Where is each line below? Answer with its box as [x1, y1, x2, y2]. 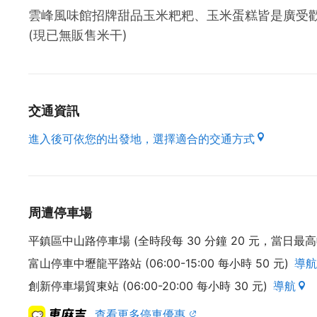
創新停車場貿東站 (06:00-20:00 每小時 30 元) [28, 279, 267, 293]
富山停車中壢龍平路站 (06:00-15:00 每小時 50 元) [28, 256, 289, 270]
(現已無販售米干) [28, 28, 127, 42]
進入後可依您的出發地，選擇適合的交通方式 [28, 132, 255, 146]
